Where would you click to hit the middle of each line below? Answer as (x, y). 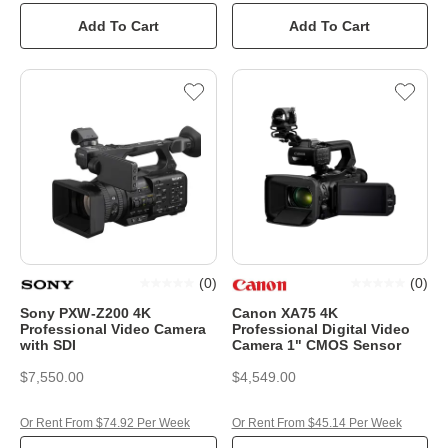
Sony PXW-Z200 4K (86, 313)
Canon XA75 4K (285, 313)
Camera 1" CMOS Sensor (316, 345)
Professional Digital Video (321, 329)
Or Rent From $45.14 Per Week (316, 423)
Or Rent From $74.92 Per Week (105, 423)
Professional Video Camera (113, 329)
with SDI (48, 345)
